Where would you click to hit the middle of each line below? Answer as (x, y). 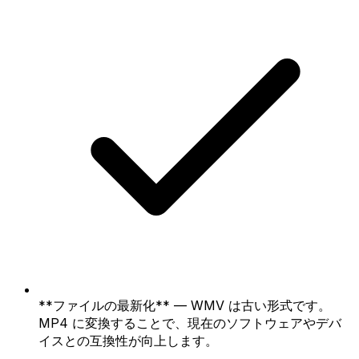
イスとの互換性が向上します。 (128, 340)
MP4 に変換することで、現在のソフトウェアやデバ (190, 323)
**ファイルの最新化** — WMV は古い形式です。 (185, 305)
